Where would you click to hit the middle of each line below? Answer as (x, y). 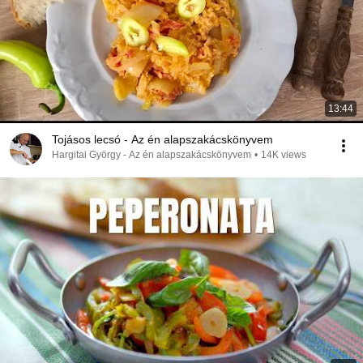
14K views (284, 155)
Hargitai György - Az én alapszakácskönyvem (152, 155)
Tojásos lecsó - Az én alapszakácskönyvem (162, 139)
